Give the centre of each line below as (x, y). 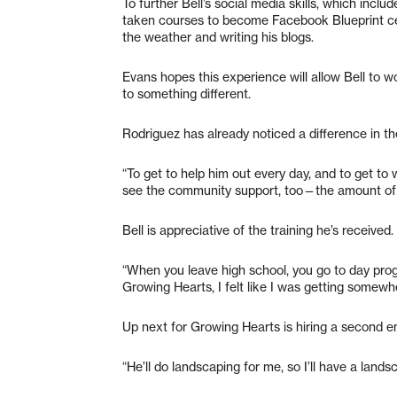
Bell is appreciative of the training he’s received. (258, 230)
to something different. (187, 93)
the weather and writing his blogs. (218, 37)
